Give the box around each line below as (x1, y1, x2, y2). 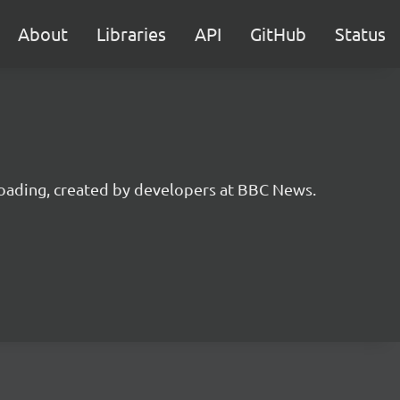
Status (335, 22, 386, 45)
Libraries (96, 22, 166, 45)
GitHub (250, 22, 306, 45)
